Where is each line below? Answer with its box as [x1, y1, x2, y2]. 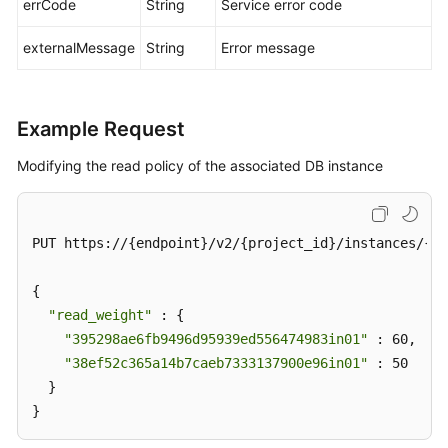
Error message [221, 39, 315, 56]
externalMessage [23, 39, 135, 56]
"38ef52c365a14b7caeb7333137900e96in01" [64, 355, 368, 371]
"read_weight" [48, 307, 152, 323]
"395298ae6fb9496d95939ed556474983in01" [64, 331, 368, 347]
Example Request [17, 117, 185, 141]
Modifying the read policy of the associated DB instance [17, 157, 383, 174]
